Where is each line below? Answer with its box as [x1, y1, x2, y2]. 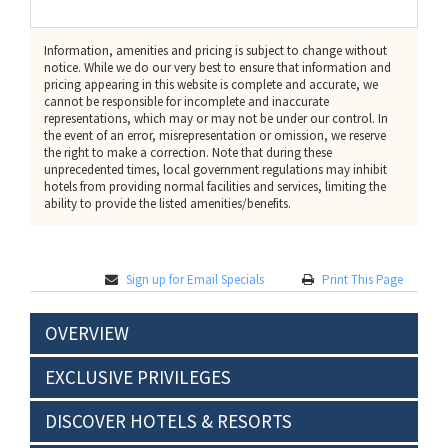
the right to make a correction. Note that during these [44, 144, 332, 161]
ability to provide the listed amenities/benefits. [44, 195, 291, 212]
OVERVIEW [45, 321, 129, 345]
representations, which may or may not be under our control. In [44, 110, 388, 127]
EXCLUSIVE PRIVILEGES [45, 365, 231, 389]
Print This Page [322, 271, 403, 288]
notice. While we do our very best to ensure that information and [44, 59, 391, 76]
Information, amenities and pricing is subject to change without [44, 42, 387, 59]
